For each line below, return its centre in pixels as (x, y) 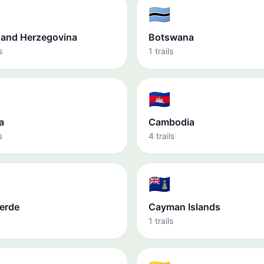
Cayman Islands (184, 207)
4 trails (161, 136)
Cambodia (171, 122)
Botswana (171, 37)
